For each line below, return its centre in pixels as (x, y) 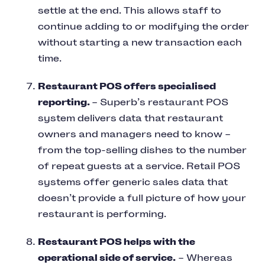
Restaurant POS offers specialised (127, 86)
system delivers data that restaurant (130, 118)
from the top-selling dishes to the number (142, 150)
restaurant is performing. (102, 214)
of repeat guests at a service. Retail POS (139, 166)
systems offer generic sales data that (133, 182)
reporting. (65, 102)
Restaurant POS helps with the (117, 241)
